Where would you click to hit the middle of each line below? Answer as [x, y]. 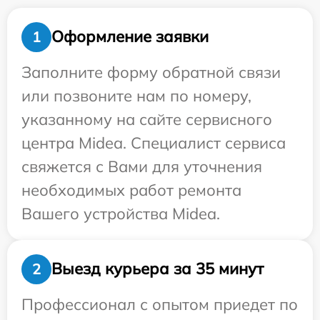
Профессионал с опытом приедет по [160, 304]
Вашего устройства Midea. [121, 213]
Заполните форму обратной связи [151, 72]
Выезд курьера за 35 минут [157, 269]
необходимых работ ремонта [131, 190]
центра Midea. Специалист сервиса [154, 142]
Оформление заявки [130, 37]
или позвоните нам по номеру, [136, 95]
